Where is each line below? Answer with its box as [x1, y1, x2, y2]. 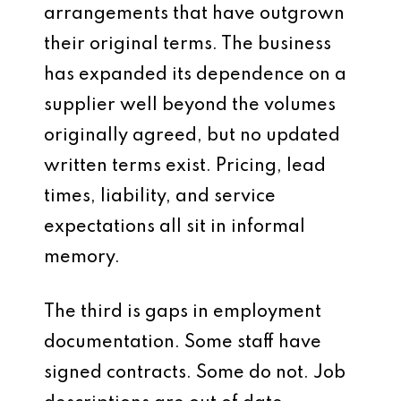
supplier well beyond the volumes [44, 97, 336, 115]
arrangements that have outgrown [44, 5, 345, 23]
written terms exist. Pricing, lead [44, 158, 326, 175]
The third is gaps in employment [44, 303, 321, 321]
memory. [44, 249, 120, 267]
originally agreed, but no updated [44, 127, 340, 145]
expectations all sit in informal [44, 218, 305, 236]
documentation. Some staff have [44, 334, 321, 352]
